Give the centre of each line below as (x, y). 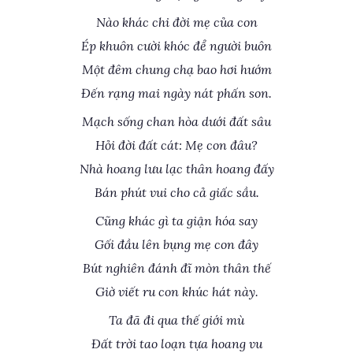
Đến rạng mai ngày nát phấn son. (176, 93)
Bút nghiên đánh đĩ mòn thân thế (176, 268)
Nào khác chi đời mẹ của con (176, 22)
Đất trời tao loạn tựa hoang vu (176, 344)
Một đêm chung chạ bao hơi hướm (176, 69)
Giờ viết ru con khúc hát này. (176, 292)
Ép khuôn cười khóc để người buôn (176, 46)
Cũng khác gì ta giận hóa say (176, 221)
